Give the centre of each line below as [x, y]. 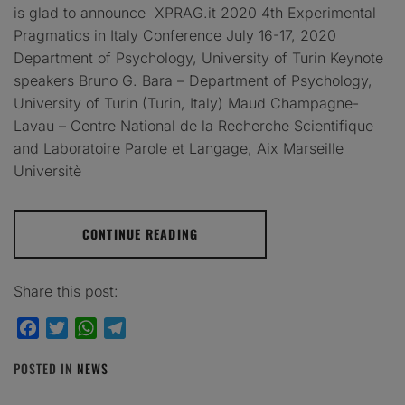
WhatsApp [132, 328]
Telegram [157, 328]
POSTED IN [45, 368]
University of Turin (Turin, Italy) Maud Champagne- [186, 103]
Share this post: [66, 291]
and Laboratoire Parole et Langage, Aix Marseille [179, 148]
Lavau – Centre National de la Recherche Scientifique [193, 125]
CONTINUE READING [140, 233]
